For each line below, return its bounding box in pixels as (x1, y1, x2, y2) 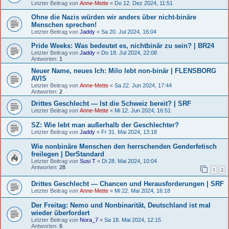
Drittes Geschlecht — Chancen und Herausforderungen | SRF (31, 180, 224, 188)
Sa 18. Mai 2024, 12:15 (104, 217, 161, 223)
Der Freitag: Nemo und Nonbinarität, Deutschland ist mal (31, 201, 211, 210)
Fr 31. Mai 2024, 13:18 (101, 128, 157, 135)
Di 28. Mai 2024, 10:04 (102, 157, 157, 164)
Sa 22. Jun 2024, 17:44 (114, 82, 172, 88)
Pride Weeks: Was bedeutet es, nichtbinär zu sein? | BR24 (31, 41, 214, 50)
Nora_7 (80, 217, 98, 223)
